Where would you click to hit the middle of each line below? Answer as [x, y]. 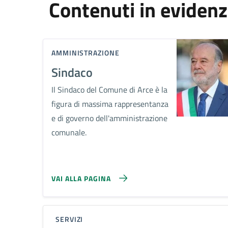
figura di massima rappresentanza [110, 104]
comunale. [69, 132]
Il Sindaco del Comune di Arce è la [109, 90]
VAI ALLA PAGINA [81, 178]
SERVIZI [69, 219]
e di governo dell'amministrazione [109, 118]
